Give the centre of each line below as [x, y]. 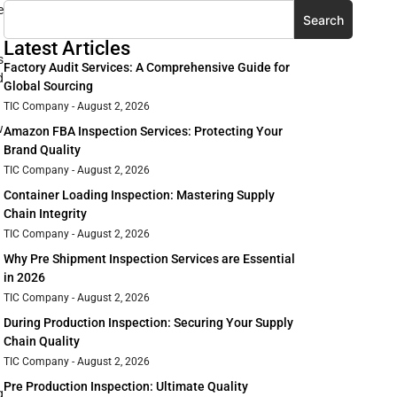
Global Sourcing [48, 86]
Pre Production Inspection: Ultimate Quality [126, 387]
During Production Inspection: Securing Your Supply [148, 323]
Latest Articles [67, 49]
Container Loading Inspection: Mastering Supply [139, 195]
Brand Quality [42, 150]
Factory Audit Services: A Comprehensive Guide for [147, 68]
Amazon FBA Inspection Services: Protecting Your [143, 132]
